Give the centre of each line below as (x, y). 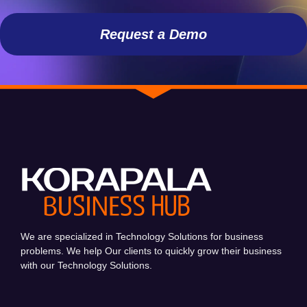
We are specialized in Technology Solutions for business (142, 237)
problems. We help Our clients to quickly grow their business (151, 251)
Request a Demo (153, 34)
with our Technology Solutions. (86, 266)
